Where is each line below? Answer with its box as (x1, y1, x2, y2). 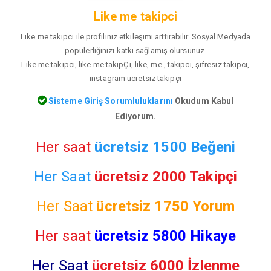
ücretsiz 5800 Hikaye (94, 227, 236, 244)
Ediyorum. (114, 111, 157, 121)
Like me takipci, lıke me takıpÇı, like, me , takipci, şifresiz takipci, (21, 60, 250, 70)
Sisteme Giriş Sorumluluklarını (46, 96, 173, 106)
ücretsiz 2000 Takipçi (94, 168, 237, 185)
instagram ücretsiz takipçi (90, 74, 181, 83)
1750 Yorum (154, 197, 235, 215)
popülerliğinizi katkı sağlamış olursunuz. (64, 46, 207, 56)
